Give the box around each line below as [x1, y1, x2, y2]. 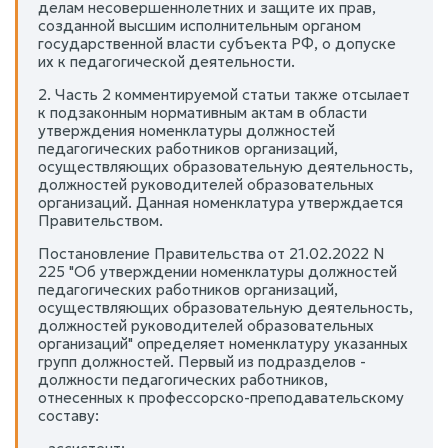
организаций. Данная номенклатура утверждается [38, 192, 403, 212]
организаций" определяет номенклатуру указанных [38, 333, 408, 353]
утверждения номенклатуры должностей [38, 120, 335, 140]
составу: [38, 405, 99, 425]
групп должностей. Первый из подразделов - [38, 351, 366, 371]
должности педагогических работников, [38, 369, 328, 389]
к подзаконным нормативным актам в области [38, 102, 367, 122]
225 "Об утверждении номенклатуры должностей [38, 261, 397, 281]
